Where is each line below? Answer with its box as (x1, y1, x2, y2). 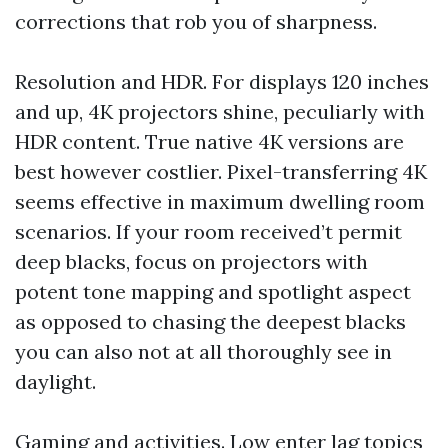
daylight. (15, 369, 96, 394)
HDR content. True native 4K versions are (15, 129, 404, 154)
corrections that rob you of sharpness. (15, 9, 377, 34)
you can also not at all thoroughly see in (15, 339, 392, 364)
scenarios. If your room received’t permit (15, 219, 402, 244)
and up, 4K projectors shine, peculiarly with (15, 99, 425, 124)
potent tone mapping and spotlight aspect (15, 279, 411, 304)
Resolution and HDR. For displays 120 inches (15, 69, 429, 94)
